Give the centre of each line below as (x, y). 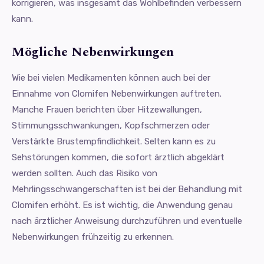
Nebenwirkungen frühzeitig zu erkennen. (93, 237)
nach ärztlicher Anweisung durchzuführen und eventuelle (127, 221)
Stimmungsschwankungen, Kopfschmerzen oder (111, 126)
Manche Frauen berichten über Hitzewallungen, (107, 110)
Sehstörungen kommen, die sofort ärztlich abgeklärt (118, 158)
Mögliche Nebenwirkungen (93, 52)
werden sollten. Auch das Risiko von (85, 174)
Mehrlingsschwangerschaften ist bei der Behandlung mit (127, 189)
